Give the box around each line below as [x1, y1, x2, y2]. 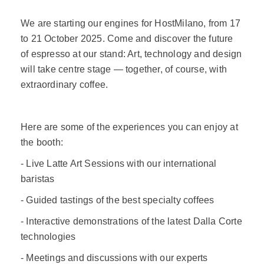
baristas [21, 174, 55, 184]
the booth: [21, 137, 63, 147]
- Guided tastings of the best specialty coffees [21, 195, 214, 205]
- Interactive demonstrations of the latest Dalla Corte [21, 216, 242, 226]
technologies [21, 232, 76, 242]
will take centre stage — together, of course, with [21, 64, 227, 74]
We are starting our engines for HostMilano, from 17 [21, 18, 241, 28]
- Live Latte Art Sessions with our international [21, 159, 217, 169]
